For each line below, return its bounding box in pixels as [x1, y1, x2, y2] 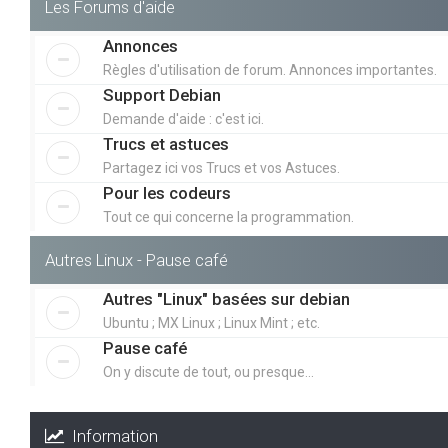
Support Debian [103, 85, 221, 105]
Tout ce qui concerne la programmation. [103, 209, 354, 225]
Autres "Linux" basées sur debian [103, 289, 350, 309]
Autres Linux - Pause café [45, 250, 228, 270]
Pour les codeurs [103, 183, 231, 203]
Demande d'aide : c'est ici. [103, 111, 264, 127]
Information [64, 426, 158, 446]
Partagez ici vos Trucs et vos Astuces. [103, 160, 340, 176]
